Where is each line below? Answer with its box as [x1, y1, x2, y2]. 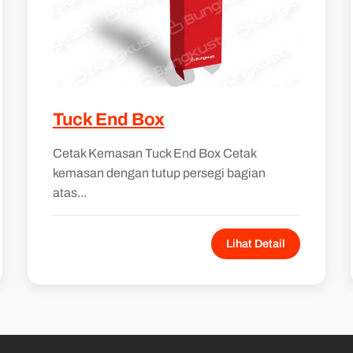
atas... [52, 185, 87, 199]
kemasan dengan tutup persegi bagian [52, 165, 266, 180]
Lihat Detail [226, 236, 286, 250]
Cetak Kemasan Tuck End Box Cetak [52, 146, 256, 160]
